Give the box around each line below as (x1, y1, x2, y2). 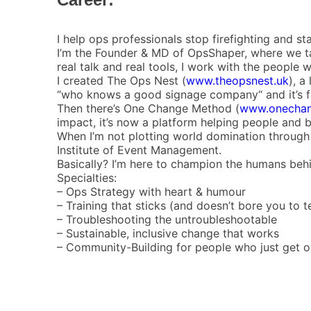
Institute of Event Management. (57, 142, 221, 157)
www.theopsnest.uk (186, 73, 289, 87)
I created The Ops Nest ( (57, 73, 186, 87)
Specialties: (57, 170, 117, 185)
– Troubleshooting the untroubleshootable (57, 212, 277, 226)
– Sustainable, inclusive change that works (57, 226, 279, 240)
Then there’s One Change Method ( (57, 101, 239, 115)
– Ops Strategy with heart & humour (57, 184, 246, 199)
